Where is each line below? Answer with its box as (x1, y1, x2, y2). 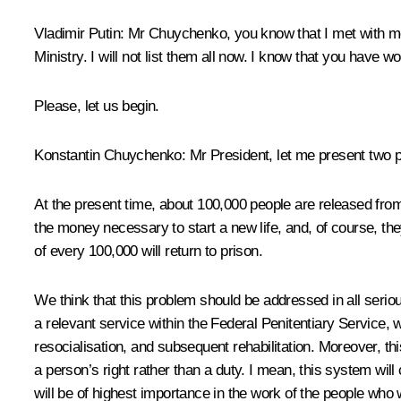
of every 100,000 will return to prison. (34, 242, 262, 260)
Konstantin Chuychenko (34, 146, 182, 164)
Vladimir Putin (34, 24, 120, 42)
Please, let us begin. (34, 97, 159, 115)
